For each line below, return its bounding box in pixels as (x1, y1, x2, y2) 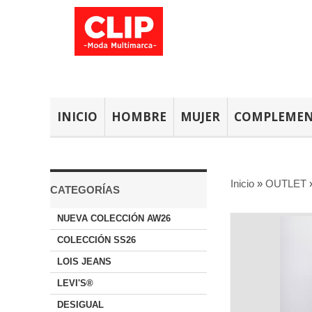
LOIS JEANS (57, 256, 111, 267)
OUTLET (265, 178, 306, 189)
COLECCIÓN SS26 (57, 235, 136, 245)
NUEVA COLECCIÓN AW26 (57, 213, 171, 224)
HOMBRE (111, 109, 166, 125)
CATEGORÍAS (50, 184, 120, 196)
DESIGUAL (57, 299, 104, 310)
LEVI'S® (57, 278, 93, 288)
